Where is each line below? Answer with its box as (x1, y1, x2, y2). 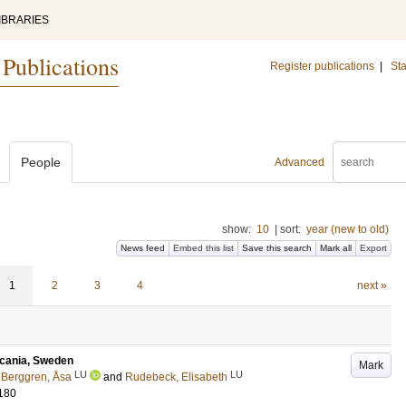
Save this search (242, 243, 312, 253)
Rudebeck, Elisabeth (125, 371, 227, 383)
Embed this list (173, 243, 234, 253)
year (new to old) (306, 223, 389, 236)
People (21, 155, 61, 169)
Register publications (270, 60, 374, 72)
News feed (121, 243, 165, 253)
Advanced (275, 156, 324, 169)
